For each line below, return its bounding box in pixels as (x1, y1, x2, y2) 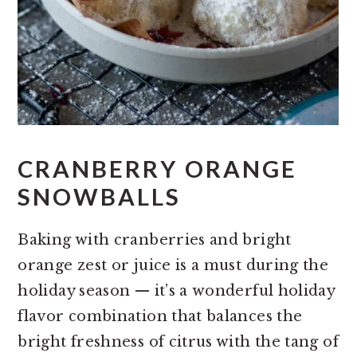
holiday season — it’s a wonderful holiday (18, 282, 335, 300)
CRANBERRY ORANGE (18, 155, 298, 183)
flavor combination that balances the (18, 308, 303, 326)
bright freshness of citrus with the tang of (18, 333, 339, 351)
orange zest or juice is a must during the (18, 257, 329, 275)
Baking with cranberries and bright (18, 231, 292, 249)
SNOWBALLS (18, 182, 182, 211)
